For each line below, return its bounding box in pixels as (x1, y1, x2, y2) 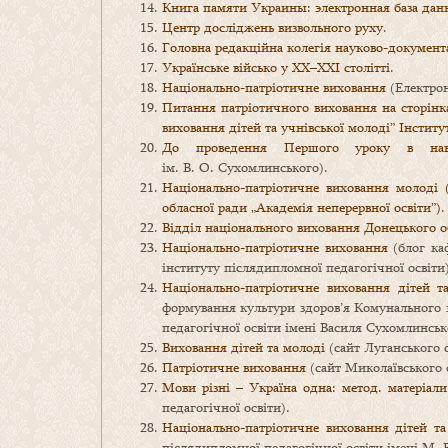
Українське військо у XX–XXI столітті (162, 58, 390, 77)
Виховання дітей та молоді (162, 338, 325, 357)
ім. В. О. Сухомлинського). (162, 158, 328, 177)
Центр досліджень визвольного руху (162, 18, 383, 37)
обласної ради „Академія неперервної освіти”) (162, 198, 441, 217)
